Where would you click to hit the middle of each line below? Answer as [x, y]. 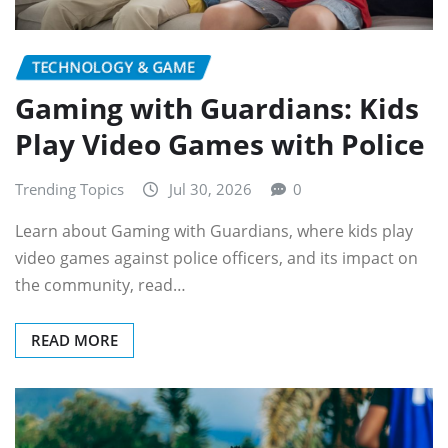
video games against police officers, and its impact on [216, 258]
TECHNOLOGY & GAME [113, 67]
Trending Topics [69, 188]
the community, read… [100, 285]
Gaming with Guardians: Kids [217, 107]
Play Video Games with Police [220, 143]
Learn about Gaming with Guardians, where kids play [214, 231]
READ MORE [74, 340]
